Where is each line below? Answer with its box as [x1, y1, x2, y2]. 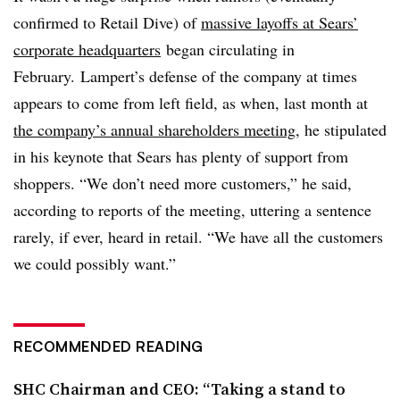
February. [13, 65, 80, 87]
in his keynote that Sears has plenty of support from [13, 146, 348, 167]
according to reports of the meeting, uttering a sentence [13, 199, 371, 221]
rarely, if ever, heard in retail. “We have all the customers [13, 226, 383, 247]
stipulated [324, 119, 387, 140]
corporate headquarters [13, 38, 161, 60]
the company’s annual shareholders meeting [13, 119, 296, 140]
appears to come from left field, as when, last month [13, 92, 356, 113]
